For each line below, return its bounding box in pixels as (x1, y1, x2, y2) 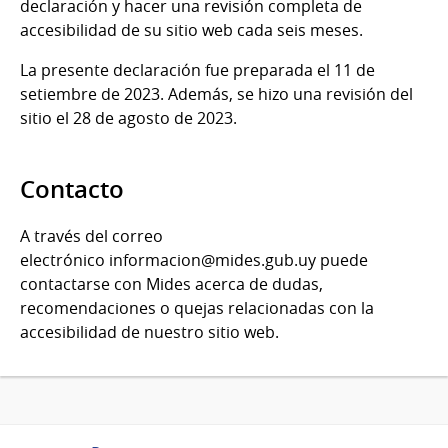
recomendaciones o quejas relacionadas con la (20, 296, 374, 319)
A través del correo (20, 224, 163, 247)
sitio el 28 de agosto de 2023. (20, 106, 237, 129)
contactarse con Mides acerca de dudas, (20, 272, 323, 295)
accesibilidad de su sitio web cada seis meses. (20, 18, 363, 41)
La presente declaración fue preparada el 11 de (20, 58, 375, 81)
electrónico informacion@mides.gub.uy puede (20, 248, 368, 271)
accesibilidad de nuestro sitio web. (20, 320, 279, 343)
